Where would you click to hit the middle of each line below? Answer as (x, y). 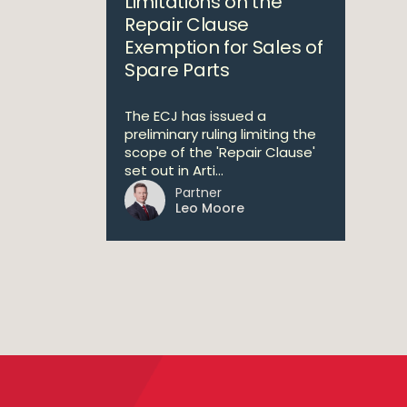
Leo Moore (210, 208)
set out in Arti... (174, 170)
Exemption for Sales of (224, 47)
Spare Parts (177, 70)
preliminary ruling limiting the (220, 134)
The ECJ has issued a (195, 116)
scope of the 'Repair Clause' (220, 152)
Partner (199, 193)
